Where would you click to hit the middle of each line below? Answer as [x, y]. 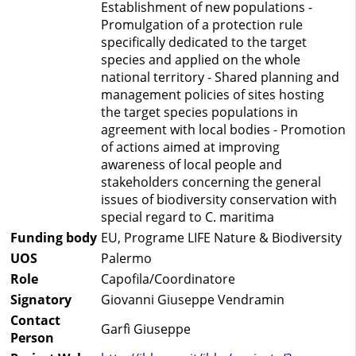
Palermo [126, 259]
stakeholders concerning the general [211, 182]
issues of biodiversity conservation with [219, 200]
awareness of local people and [192, 165]
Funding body [54, 238]
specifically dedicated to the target [204, 43]
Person [32, 338]
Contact [35, 321]
